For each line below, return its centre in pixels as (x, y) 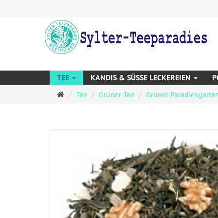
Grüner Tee (117, 94)
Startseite (79, 94)
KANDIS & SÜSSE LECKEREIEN (142, 78)
